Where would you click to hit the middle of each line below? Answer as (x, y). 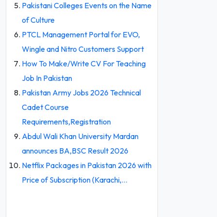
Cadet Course (45, 107)
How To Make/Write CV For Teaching (84, 63)
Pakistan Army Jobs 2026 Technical (81, 93)
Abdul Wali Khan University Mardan (80, 136)
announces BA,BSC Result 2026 (75, 151)
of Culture (38, 20)
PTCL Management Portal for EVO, (81, 34)
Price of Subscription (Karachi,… (75, 180)
